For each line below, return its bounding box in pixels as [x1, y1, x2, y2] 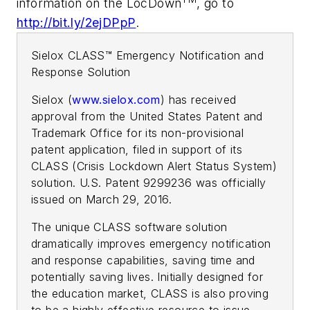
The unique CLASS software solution [31, 220, 228, 235]
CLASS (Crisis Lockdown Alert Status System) [31, 159, 277, 174]
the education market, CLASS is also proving [31, 286, 269, 301]
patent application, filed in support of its [31, 143, 243, 157]
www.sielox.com [72, 93, 161, 107]
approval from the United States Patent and [31, 109, 263, 124]
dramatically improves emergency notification [31, 237, 271, 251]
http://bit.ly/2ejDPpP [17, 15, 136, 30]
